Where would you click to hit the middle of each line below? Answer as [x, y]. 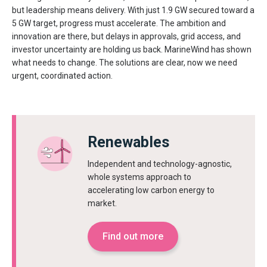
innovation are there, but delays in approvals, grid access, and [126, 36]
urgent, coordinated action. [62, 75]
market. [102, 203]
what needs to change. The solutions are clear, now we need [125, 62]
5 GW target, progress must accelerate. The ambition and [119, 23]
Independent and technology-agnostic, [160, 164]
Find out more [133, 236]
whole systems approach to [139, 177]
